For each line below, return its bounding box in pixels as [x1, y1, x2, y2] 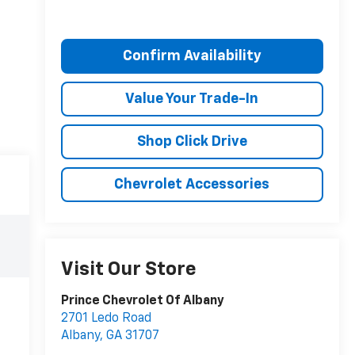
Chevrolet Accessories [114, 177, 270, 192]
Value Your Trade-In [125, 91, 259, 106]
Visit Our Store [60, 260, 197, 280]
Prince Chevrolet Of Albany [60, 295, 224, 308]
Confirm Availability [122, 48, 261, 63]
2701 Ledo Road [60, 312, 151, 326]
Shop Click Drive [136, 134, 247, 149]
